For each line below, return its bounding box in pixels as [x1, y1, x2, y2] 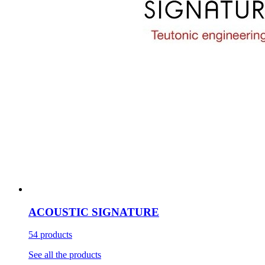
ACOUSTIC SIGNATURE [28, 205, 159, 218]
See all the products [28, 250, 101, 260]
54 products [28, 230, 72, 240]
